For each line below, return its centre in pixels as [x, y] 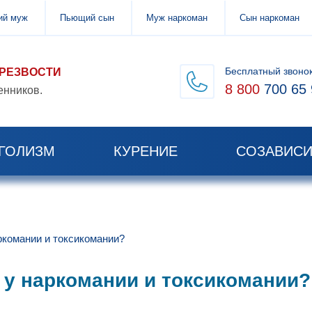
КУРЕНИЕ [145, 151]
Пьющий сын [87, 17]
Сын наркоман [270, 17]
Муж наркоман [177, 17]
